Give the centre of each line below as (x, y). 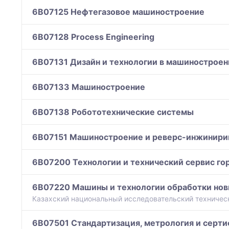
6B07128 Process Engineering (93, 37)
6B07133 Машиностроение (89, 87)
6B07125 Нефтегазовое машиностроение (118, 12)
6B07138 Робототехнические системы (113, 112)
